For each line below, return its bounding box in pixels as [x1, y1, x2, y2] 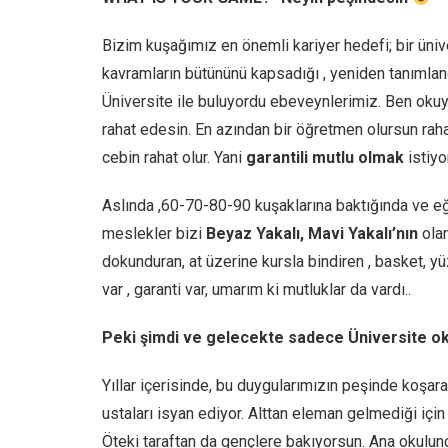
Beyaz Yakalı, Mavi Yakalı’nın [206, 223, 418, 243]
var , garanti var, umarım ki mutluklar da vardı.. [102, 279, 411, 299]
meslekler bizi [102, 223, 206, 243]
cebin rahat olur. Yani [102, 147, 246, 167]
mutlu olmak [312, 147, 404, 167]
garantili [246, 147, 308, 167]
